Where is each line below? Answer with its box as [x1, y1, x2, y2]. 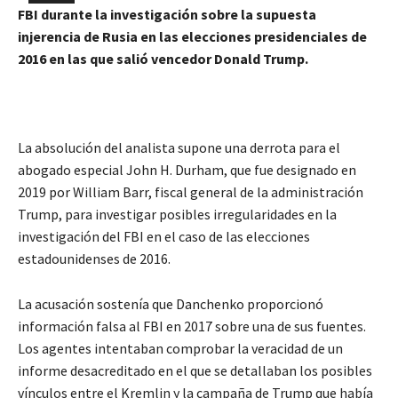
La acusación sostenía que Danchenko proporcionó [18, 294, 323, 313]
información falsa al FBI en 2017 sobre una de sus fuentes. [18, 316, 366, 335]
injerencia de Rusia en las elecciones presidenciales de [18, 27, 367, 45]
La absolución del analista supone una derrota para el [18, 138, 340, 156]
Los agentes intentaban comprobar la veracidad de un [18, 338, 343, 357]
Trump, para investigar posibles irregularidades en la [18, 204, 337, 223]
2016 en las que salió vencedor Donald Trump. [18, 49, 308, 68]
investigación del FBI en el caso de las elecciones [18, 227, 310, 245]
